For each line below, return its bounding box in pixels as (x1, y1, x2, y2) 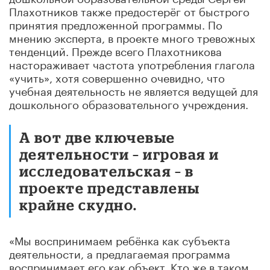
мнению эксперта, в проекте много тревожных (9, 28, 256, 45)
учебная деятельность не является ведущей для (9, 81, 258, 98)
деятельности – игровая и (19, 145, 219, 162)
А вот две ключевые (19, 128, 175, 145)
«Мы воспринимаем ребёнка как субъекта (9, 230, 230, 248)
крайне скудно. (19, 196, 137, 213)
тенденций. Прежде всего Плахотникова (9, 41, 222, 58)
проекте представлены (19, 179, 200, 196)
